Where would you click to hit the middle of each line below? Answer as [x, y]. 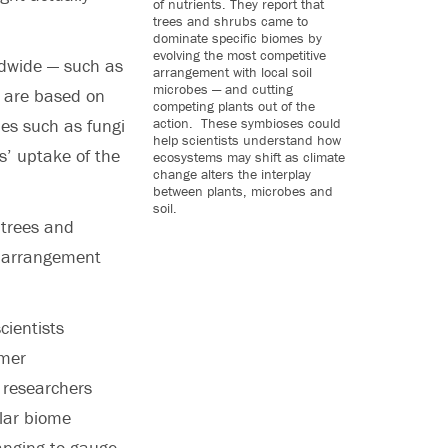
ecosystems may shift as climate [248, 156]
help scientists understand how [246, 139]
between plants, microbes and [242, 190]
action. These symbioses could [246, 122]
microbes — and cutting [222, 88]
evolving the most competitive [239, 54]
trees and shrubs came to [230, 20]
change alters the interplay [231, 173]
